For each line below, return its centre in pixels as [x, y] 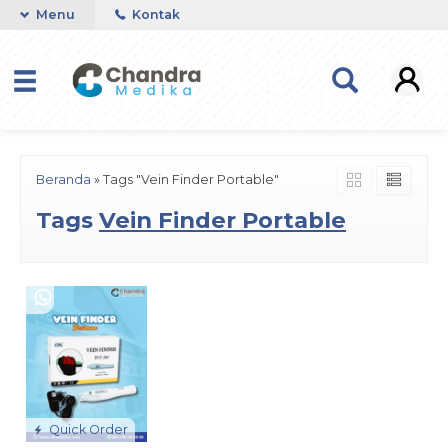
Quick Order [87, 430]
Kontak [154, 14]
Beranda [63, 179]
